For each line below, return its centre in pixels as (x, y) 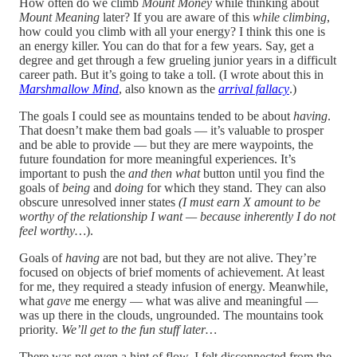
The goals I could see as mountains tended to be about (156, 116)
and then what (164, 173)
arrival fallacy (254, 88)
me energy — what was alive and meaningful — (194, 300)
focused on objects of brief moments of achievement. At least (172, 272)
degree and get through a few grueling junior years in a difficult (178, 60)
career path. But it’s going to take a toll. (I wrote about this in (171, 74)
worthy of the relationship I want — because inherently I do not (177, 216)
